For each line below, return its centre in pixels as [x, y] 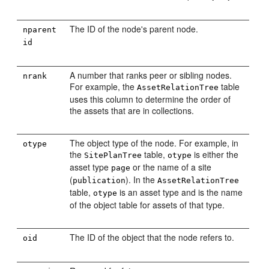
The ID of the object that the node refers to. [152, 237]
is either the [215, 154]
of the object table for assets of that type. [147, 205]
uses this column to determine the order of [150, 99]
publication [99, 180]
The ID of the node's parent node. [134, 29]
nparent [40, 30]
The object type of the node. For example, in [154, 143]
